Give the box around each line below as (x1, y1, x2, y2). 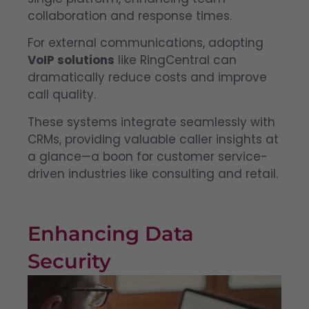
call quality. (28, 86, 96, 103)
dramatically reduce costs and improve (28, 69, 267, 86)
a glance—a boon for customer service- (28, 148, 268, 165)
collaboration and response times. (28, 7, 232, 24)
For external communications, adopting (28, 34, 263, 52)
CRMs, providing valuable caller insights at (28, 130, 279, 148)
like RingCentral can (114, 52, 237, 69)
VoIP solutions (28, 52, 114, 69)
